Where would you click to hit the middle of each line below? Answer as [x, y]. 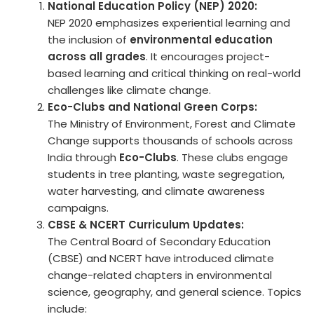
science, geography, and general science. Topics [175, 292]
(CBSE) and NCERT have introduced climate [161, 258]
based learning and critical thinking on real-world [175, 73]
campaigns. [78, 207]
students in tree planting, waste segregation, [166, 174]
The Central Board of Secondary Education [159, 241]
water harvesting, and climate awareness [157, 191]
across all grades [97, 56]
